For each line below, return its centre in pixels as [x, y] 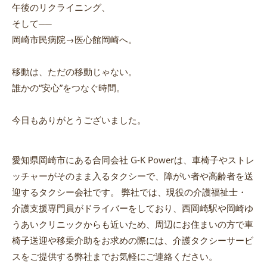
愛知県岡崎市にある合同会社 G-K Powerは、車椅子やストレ [133, 160]
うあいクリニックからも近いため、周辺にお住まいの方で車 [133, 224]
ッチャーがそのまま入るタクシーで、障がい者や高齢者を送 [133, 176]
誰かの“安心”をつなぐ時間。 [69, 88]
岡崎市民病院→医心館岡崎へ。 [74, 40]
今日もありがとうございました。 [79, 120]
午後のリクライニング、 [61, 7]
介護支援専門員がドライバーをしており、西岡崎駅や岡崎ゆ [133, 208]
